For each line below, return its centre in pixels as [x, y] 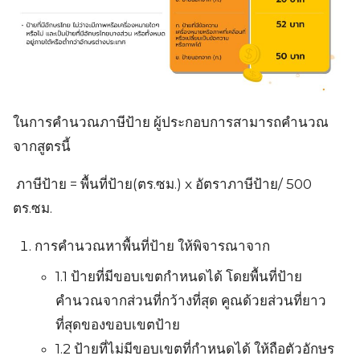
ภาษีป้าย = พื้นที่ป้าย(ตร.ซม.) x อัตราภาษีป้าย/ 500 [162, 184]
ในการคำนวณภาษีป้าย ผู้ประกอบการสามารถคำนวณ [171, 122]
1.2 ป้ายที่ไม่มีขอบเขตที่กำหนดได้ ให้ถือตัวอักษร [194, 349]
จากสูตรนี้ [42, 146]
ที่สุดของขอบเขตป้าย [117, 325]
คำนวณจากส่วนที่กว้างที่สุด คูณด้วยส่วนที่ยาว [190, 301]
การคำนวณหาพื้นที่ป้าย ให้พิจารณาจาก [153, 245]
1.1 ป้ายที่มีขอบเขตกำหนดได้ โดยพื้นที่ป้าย [178, 277]
